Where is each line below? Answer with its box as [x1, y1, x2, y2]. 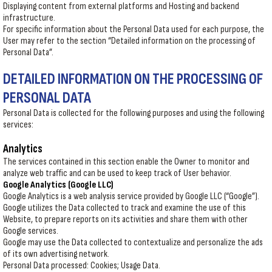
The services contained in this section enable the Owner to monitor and [3, 156, 250, 168]
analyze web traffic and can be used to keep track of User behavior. [3, 168, 231, 179]
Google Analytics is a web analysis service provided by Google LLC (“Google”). [3, 191, 259, 202]
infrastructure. [3, 12, 55, 24]
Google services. [3, 225, 58, 237]
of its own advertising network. [3, 248, 109, 260]
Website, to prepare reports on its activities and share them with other [3, 214, 248, 225]
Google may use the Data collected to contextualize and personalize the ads [3, 237, 263, 248]
